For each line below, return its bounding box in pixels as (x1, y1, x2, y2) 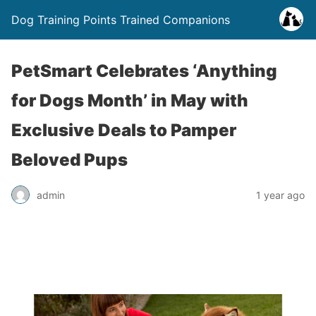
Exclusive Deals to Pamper (11, 120, 236, 140)
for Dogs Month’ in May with (11, 90, 248, 111)
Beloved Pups (11, 150, 128, 170)
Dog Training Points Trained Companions (11, 13, 230, 27)
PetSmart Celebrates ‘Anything (11, 61, 277, 81)
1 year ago (256, 188, 305, 201)
